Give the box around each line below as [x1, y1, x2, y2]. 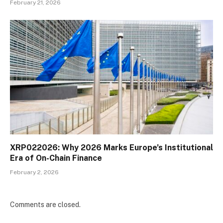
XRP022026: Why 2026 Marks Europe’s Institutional [10, 142, 213, 152]
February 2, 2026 [10, 168, 59, 176]
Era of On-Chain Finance [10, 153, 102, 163]
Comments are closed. [10, 200, 81, 209]
